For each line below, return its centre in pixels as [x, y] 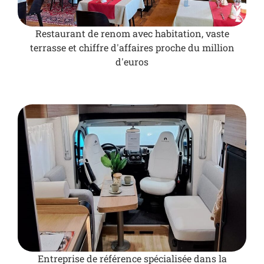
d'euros [132, 62]
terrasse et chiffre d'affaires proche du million [132, 48]
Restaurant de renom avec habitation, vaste [132, 34]
